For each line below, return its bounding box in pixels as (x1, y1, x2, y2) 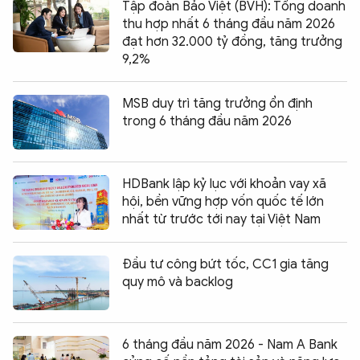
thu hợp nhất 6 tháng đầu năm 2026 (122, 16, 335, 33)
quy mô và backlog (122, 274, 233, 291)
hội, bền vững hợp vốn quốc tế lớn (122, 194, 324, 211)
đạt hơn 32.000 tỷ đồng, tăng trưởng (122, 34, 342, 51)
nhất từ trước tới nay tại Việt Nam (122, 211, 321, 228)
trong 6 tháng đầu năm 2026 (122, 113, 292, 130)
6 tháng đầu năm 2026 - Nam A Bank (122, 337, 337, 354)
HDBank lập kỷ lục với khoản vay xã (122, 176, 326, 193)
